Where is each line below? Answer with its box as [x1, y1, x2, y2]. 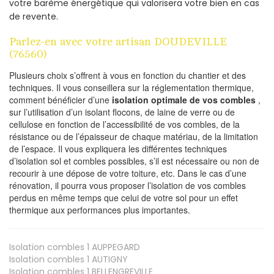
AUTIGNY [89, 253, 128, 266]
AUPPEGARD [89, 241, 140, 254]
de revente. [9, 10, 58, 23]
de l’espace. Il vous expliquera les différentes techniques [9, 143, 227, 155]
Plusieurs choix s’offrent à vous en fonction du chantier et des [9, 69, 246, 82]
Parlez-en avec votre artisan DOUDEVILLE [9, 35, 227, 48]
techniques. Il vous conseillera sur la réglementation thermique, [9, 81, 254, 94]
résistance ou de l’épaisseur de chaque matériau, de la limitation [9, 130, 258, 143]
